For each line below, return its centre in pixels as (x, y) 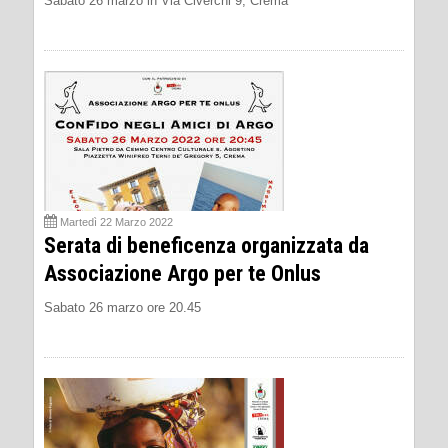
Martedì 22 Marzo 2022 (116, 221)
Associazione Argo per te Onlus (182, 273)
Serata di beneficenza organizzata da (206, 245)
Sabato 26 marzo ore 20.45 (122, 307)
